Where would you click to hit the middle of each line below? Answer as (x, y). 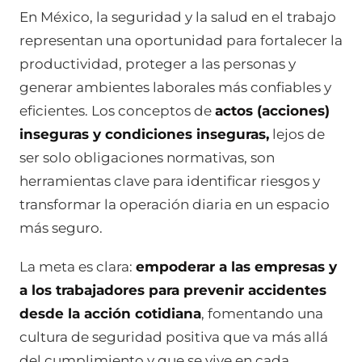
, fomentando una (262, 313)
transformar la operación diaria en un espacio (175, 204)
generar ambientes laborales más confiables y (175, 87)
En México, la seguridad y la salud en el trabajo (178, 17)
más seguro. (61, 228)
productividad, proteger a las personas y (158, 64)
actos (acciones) (272, 111)
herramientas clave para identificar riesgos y (170, 181)
